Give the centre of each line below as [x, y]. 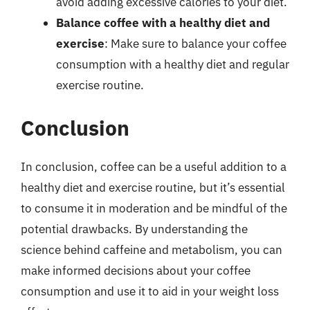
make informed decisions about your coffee [136, 270]
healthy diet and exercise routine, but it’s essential [153, 187]
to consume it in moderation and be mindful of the [154, 208]
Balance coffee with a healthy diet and [163, 23]
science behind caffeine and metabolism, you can [152, 249]
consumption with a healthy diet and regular [173, 64]
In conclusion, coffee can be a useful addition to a [154, 166]
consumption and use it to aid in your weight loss [150, 291]
